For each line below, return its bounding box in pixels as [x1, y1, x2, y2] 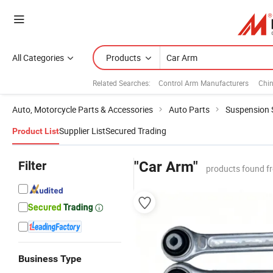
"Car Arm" [134, 158, 198, 175]
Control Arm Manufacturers [158, 77, 249, 88]
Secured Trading [105, 125, 166, 136]
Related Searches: [93, 77, 151, 88]
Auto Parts [169, 104, 210, 115]
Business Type [18, 253, 82, 264]
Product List [12, 126, 59, 136]
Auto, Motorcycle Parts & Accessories [12, 104, 153, 115]
